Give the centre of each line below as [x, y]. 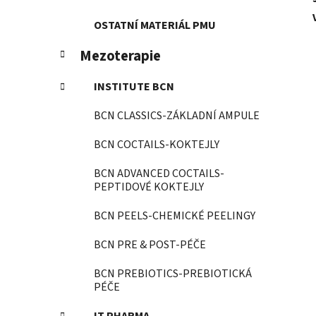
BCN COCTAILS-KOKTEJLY [157, 145]
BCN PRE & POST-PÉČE [150, 245]
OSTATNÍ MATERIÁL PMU [155, 26]
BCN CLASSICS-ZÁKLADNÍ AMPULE [177, 116]
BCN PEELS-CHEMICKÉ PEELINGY [175, 216]
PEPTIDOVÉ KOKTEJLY [149, 187]
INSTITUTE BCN [134, 87]
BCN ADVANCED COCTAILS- [159, 174]
